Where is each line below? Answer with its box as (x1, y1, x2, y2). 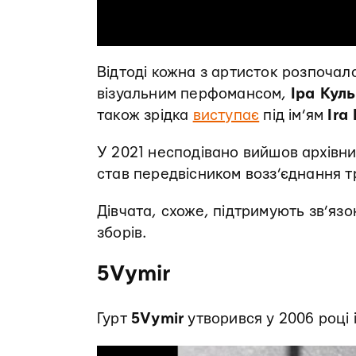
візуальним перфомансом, (97, 87, 291, 103)
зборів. (97, 226, 147, 242)
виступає (192, 108, 260, 124)
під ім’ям (259, 108, 328, 124)
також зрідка (97, 108, 193, 124)
